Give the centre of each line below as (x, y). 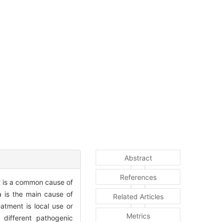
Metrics (138, 216)
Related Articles (138, 197)
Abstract (138, 158)
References (138, 177)
